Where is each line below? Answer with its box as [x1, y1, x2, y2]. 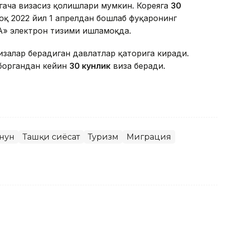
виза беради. [110, 61, 165, 71]
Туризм [88, 132, 119, 142]
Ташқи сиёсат [23, 132, 80, 142]
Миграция [127, 132, 171, 142]
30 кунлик [69, 61, 110, 71]
